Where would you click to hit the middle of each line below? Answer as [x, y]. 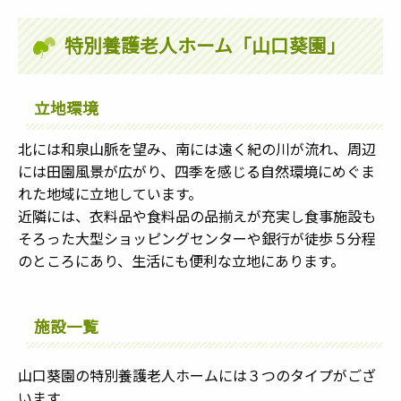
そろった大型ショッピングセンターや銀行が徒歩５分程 [197, 238]
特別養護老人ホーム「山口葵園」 [205, 45]
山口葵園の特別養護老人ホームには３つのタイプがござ [197, 375]
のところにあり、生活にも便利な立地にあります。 [181, 260]
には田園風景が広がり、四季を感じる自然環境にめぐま [196, 171]
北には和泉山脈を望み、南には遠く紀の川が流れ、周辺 [197, 148]
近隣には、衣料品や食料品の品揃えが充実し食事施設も [197, 215]
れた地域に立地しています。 [110, 193]
